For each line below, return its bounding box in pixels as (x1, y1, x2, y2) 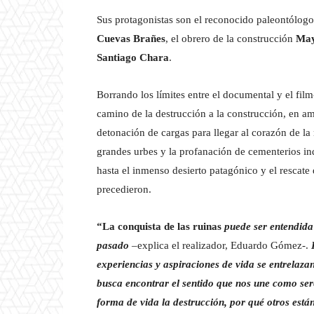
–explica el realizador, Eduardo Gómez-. (129, 239, 311, 251)
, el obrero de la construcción (165, 32, 296, 44)
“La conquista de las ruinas (97, 220, 221, 232)
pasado (97, 239, 129, 251)
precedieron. (97, 183, 151, 195)
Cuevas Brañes (97, 32, 165, 44)
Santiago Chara (97, 51, 169, 63)
